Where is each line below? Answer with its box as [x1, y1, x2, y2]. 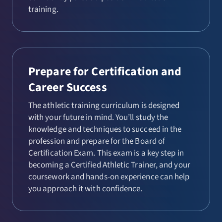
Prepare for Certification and [28, 63, 182, 80]
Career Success [28, 79, 107, 96]
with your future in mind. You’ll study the [28, 111, 168, 123]
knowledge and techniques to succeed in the [28, 123, 182, 135]
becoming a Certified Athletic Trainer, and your [28, 159, 190, 171]
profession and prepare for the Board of [28, 135, 166, 147]
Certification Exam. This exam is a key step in [28, 147, 184, 159]
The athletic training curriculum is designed [28, 100, 180, 111]
